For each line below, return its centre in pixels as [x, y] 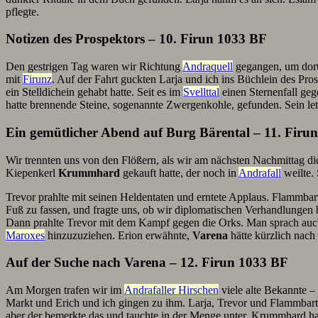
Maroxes [25, 235]
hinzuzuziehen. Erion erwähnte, [119, 235]
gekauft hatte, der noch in [179, 172]
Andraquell [208, 67]
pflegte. [22, 11]
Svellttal [201, 92]
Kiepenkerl [32, 172]
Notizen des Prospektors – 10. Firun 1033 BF [136, 39]
